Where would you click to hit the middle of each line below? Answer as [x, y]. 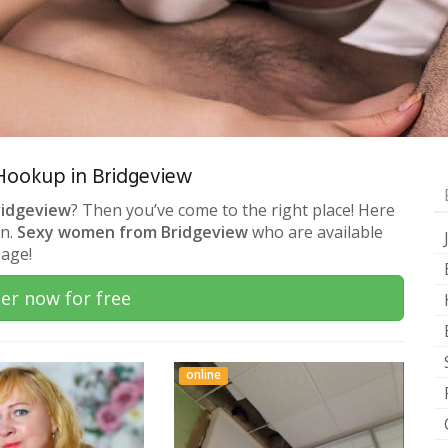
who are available [315, 232]
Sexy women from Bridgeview [132, 232]
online [204, 375]
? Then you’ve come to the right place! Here [233, 210]
